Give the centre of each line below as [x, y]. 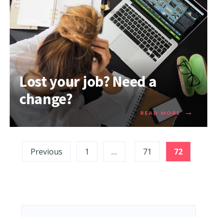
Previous [46, 151]
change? [46, 99]
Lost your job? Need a [88, 81]
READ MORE [161, 113]
